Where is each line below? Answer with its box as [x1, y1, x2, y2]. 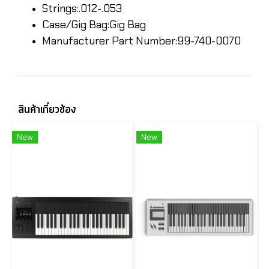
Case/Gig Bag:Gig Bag [42, 17, 146, 32]
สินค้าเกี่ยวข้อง [18, 101, 76, 118]
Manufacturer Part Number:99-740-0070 [42, 33, 241, 48]
